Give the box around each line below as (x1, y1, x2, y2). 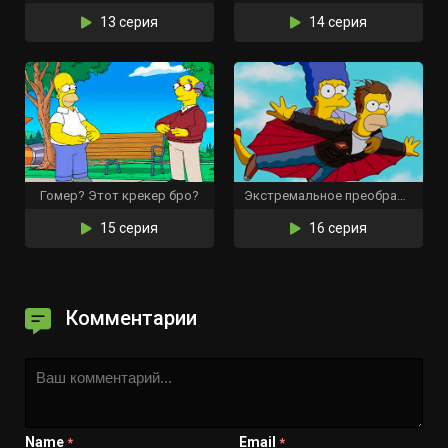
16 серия (306, 220, 367, 236)
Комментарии (66, 306, 197, 330)
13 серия (97, 14, 158, 30)
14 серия (306, 14, 367, 30)
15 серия (97, 220, 158, 236)
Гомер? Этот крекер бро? (40, 188, 199, 203)
